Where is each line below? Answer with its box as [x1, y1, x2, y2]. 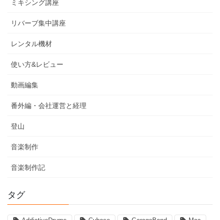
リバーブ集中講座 [11, 19, 66, 27]
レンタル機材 [11, 39, 52, 48]
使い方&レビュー [11, 60, 63, 68]
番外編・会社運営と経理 [11, 101, 86, 110]
